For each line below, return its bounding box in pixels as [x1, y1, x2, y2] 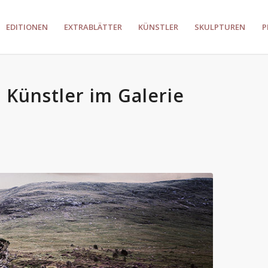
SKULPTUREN [194, 22, 245, 32]
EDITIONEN [6, 22, 48, 32]
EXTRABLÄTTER [64, 22, 122, 32]
